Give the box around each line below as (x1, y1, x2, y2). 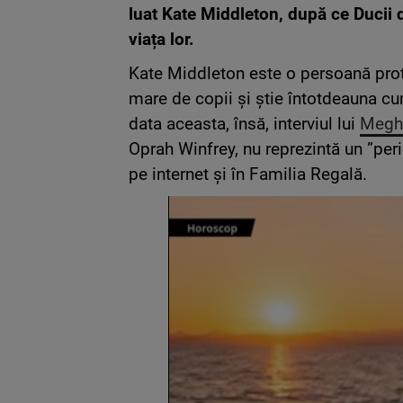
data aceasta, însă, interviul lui (129, 112, 360, 134)
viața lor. (129, 28, 194, 49)
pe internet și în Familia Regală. (129, 163, 367, 184)
